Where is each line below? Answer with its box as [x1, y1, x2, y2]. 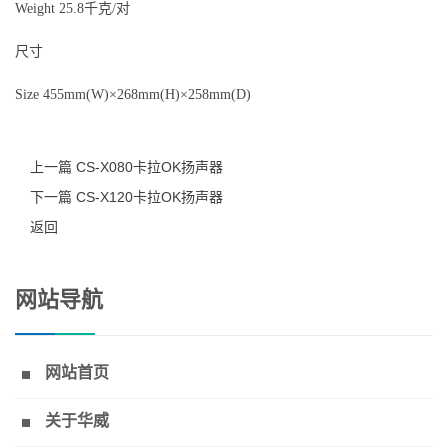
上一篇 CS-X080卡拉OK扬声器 [30, 159, 223, 176]
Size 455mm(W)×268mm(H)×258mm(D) [15, 87, 251, 103]
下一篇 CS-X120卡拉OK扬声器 [30, 189, 223, 206]
